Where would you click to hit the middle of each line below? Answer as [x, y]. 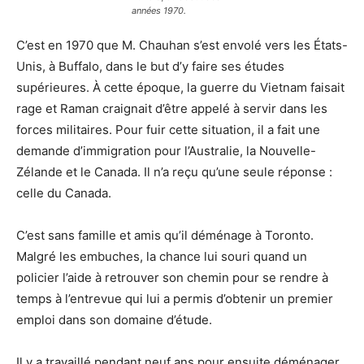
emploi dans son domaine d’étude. [114, 320]
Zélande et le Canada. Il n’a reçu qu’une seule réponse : [174, 172]
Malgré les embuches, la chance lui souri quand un [162, 256]
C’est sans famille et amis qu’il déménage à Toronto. [165, 235]
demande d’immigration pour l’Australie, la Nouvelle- [166, 151]
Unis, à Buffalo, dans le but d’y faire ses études [150, 66]
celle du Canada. [64, 193]
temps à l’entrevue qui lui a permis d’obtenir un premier [175, 299]
